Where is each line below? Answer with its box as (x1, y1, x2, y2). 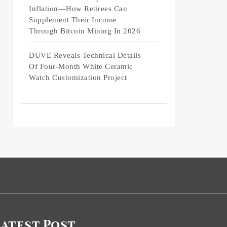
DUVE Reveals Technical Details (29, 51, 141, 60)
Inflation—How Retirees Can (29, 5, 127, 13)
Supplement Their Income (29, 16, 117, 24)
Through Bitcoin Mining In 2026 (29, 27, 140, 35)
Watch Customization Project (29, 73, 127, 82)
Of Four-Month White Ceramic (29, 62, 133, 71)
